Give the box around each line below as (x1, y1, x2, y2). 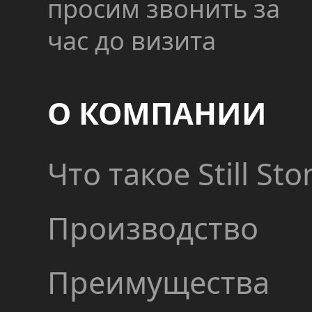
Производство (47, 208, 258, 249)
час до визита (47, 24, 216, 58)
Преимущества (47, 262, 270, 303)
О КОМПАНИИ (47, 93, 267, 134)
